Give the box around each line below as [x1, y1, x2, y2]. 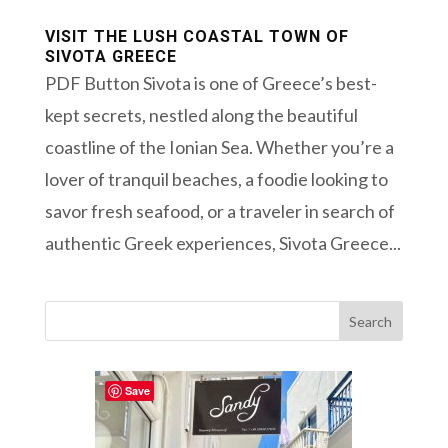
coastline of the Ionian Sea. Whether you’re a [44, 136, 394, 159]
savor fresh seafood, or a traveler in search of [44, 200, 395, 223]
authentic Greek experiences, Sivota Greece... [44, 232, 401, 255]
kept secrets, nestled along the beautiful [44, 104, 358, 127]
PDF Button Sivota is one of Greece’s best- [44, 72, 377, 95]
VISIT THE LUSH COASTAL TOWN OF [44, 27, 349, 47]
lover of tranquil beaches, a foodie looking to [44, 168, 388, 191]
